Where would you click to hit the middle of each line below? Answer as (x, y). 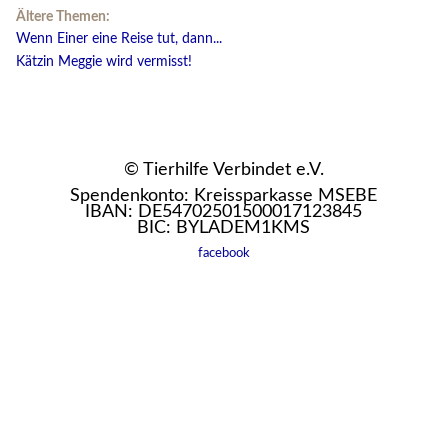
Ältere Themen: (63, 17)
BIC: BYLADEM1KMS (224, 228)
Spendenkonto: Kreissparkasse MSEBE (224, 196)
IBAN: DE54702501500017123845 (224, 212)
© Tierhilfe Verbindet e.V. (223, 170)
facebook (223, 253)
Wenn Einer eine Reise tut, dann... (119, 39)
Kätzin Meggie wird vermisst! (104, 62)
